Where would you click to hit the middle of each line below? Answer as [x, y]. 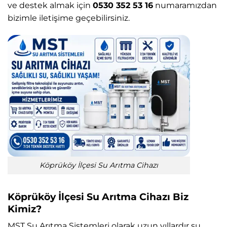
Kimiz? [25, 209]
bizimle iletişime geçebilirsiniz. [69, 18]
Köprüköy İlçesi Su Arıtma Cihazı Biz [98, 196]
